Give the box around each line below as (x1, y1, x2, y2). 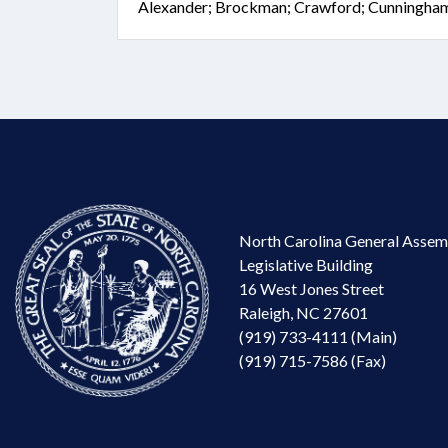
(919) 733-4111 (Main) (239, 326, 397, 346)
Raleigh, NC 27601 (239, 302, 368, 322)
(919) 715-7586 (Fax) (239, 350, 386, 370)
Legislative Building (239, 254, 373, 274)
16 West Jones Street (239, 278, 384, 298)
